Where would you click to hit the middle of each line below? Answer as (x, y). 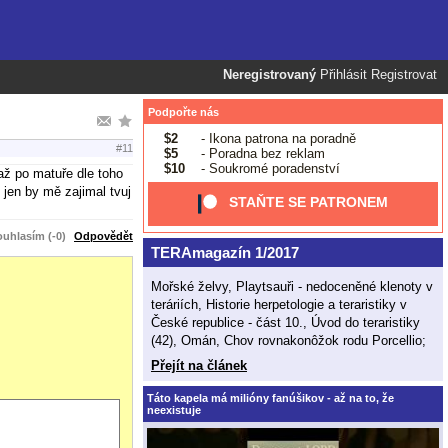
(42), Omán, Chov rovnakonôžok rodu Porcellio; (288, 340)
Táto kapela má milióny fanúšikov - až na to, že (270, 397)
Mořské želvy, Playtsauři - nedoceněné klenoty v (292, 286)
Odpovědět (103, 235)
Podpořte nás (183, 112)
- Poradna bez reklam (260, 153)
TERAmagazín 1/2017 (224, 252)
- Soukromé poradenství (268, 168)
